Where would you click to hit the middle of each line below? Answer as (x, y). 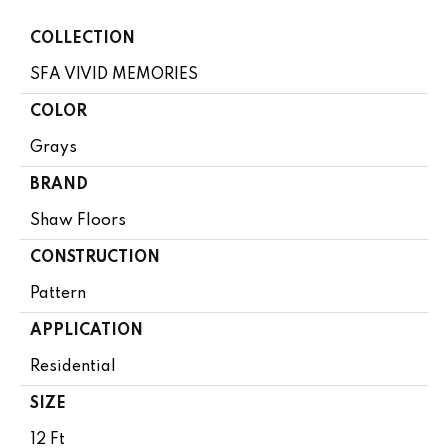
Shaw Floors (78, 220)
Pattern (58, 293)
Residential (73, 366)
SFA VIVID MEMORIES (114, 74)
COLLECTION (82, 38)
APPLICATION (86, 330)
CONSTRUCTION (95, 257)
